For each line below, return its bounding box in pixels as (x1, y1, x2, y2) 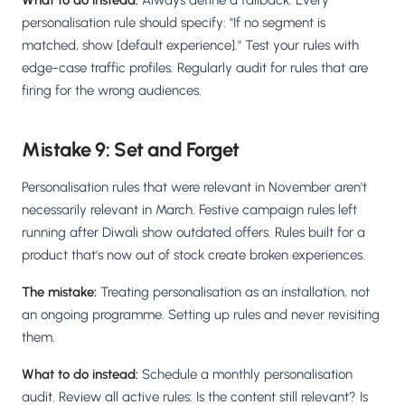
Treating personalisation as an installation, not (97, 284, 370, 301)
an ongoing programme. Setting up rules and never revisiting (22, 306, 380, 324)
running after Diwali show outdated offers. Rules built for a (22, 224, 365, 241)
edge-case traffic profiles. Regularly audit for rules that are (22, 60, 368, 77)
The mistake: (22, 284, 97, 301)
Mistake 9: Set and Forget (22, 137, 240, 163)
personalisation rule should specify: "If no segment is (22, 14, 325, 32)
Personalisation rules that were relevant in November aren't (22, 179, 367, 196)
